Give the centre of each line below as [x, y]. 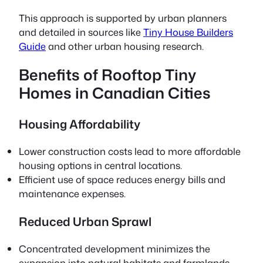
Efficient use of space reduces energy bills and [122, 179]
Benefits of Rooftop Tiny [107, 75]
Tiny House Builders [188, 32]
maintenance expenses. [72, 193]
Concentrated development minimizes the [114, 249]
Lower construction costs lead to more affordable [130, 151]
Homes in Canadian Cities [115, 93]
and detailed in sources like [81, 32]
